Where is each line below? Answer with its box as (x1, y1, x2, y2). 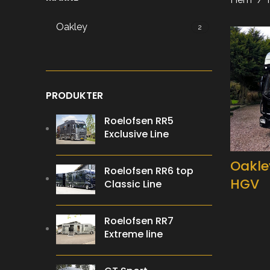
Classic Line (104, 177, 162, 191)
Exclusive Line (104, 127, 169, 141)
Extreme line (104, 227, 163, 241)
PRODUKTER (46, 89, 103, 102)
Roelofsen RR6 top (104, 164, 193, 178)
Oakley (56, 21, 87, 33)
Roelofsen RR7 (104, 214, 174, 228)
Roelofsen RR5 (104, 114, 174, 128)
